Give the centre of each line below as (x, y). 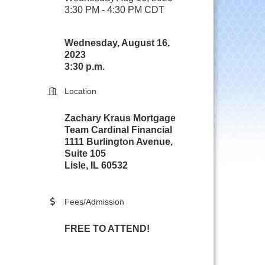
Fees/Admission (95, 202)
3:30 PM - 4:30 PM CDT (115, 10)
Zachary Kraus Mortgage (120, 118)
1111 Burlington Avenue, (119, 142)
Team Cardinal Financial (119, 130)
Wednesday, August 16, (117, 43)
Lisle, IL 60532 (96, 165)
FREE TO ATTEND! (107, 229)
